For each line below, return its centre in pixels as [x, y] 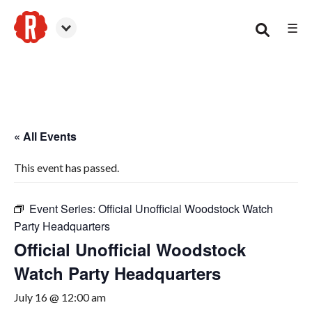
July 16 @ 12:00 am [60, 297]
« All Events [45, 136]
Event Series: [64, 209]
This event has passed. [67, 167]
